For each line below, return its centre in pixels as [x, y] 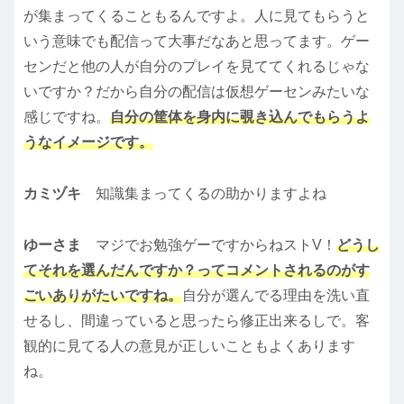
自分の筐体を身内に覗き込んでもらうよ [240, 117]
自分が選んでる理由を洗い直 [276, 295]
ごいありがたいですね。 [103, 295]
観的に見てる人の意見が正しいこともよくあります [189, 345]
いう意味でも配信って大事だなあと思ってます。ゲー [197, 41]
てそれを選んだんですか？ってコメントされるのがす [197, 270]
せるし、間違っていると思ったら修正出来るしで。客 [197, 320]
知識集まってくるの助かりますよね [211, 194]
